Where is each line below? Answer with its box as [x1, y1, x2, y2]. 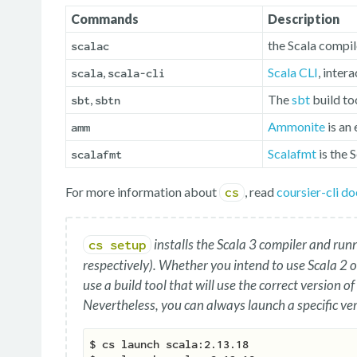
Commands [71, 11, 139, 27]
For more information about [65, 184, 219, 200]
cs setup [88, 237, 146, 253]
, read [245, 184, 277, 200]
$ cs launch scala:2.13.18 [89, 338, 249, 351]
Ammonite [268, 119, 325, 135]
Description [268, 11, 339, 27]
